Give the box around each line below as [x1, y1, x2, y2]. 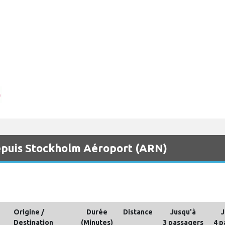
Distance [123, 208, 153, 216]
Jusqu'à [170, 208, 196, 216]
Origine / [14, 208, 44, 216]
